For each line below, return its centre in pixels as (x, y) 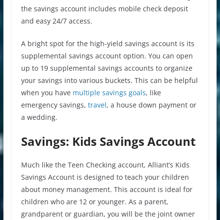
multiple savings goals (108, 92)
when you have (46, 92)
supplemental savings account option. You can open (107, 55)
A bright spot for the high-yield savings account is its (108, 43)
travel (96, 105)
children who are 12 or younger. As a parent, (95, 201)
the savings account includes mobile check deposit (104, 8)
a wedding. (39, 117)
